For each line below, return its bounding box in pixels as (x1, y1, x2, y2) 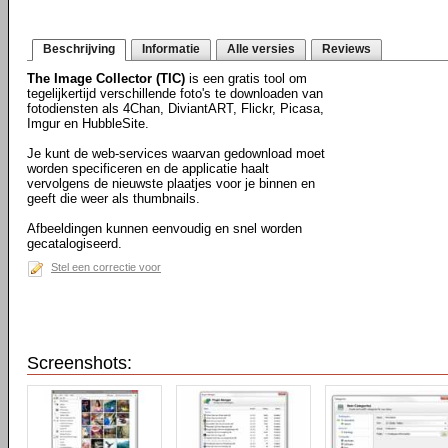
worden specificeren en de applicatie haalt (27, 161, 269, 176)
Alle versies (227, 42, 295, 56)
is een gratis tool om (185, 71, 307, 86)
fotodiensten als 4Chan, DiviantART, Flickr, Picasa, (27, 101, 324, 116)
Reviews (322, 42, 371, 56)
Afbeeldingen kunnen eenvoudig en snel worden (27, 221, 302, 236)
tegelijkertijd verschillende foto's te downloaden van (27, 86, 323, 101)
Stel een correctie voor (51, 261, 161, 273)
